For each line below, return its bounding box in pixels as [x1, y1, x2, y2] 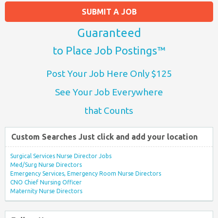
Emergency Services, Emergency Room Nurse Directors [10, 170, 161, 177]
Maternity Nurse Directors [10, 187, 82, 194]
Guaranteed [77, 26, 141, 39]
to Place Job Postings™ [53, 44, 165, 56]
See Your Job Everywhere [55, 86, 163, 97]
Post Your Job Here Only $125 [46, 68, 172, 79]
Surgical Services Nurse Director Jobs [10, 152, 111, 159]
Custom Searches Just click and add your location [11, 132, 198, 141]
